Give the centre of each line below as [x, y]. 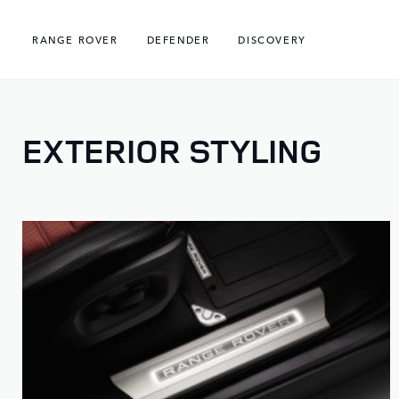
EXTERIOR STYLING [172, 150]
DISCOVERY [272, 39]
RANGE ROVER [75, 39]
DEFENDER [178, 39]
